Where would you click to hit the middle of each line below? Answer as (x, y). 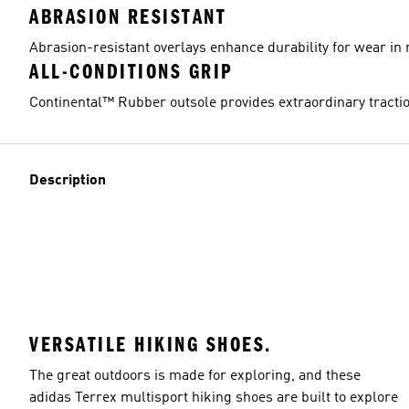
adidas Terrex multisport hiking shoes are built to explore (214, 398)
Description (68, 181)
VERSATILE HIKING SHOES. (151, 344)
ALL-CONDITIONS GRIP (131, 72)
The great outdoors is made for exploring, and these (195, 376)
